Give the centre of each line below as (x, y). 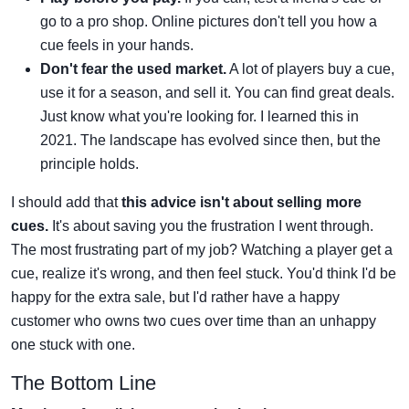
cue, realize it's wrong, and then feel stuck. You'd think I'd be (204, 273)
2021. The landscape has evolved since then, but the (210, 140)
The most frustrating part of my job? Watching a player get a (202, 249)
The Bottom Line (84, 383)
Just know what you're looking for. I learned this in (199, 116)
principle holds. (89, 163)
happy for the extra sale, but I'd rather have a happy (175, 297)
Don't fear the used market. (133, 68)
